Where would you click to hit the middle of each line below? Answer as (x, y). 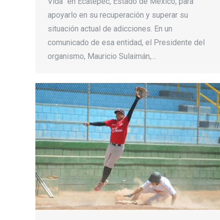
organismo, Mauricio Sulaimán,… (102, 56)
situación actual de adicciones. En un (110, 29)
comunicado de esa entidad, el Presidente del (126, 43)
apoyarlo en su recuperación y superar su (118, 15)
